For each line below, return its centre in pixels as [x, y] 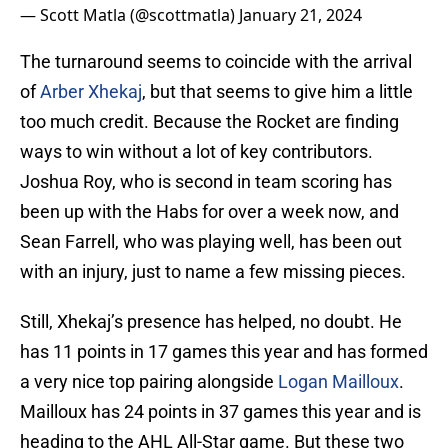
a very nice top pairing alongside [149, 382]
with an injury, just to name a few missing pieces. [213, 272]
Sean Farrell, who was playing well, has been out [211, 242]
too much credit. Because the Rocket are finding [209, 122]
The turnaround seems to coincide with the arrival [216, 62]
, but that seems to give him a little [277, 92]
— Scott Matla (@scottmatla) [129, 15]
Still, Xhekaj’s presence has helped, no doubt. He [211, 322]
